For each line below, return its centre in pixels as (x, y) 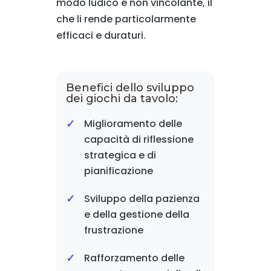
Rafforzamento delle (134, 258)
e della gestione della (136, 215)
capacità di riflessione (139, 140)
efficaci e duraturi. (101, 36)
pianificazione (118, 171)
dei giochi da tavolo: (122, 99)
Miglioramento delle (133, 124)
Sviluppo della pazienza (142, 199)
